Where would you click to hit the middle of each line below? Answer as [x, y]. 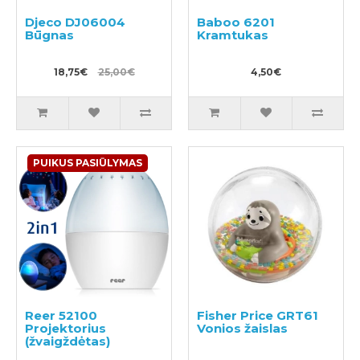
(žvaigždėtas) [67, 341]
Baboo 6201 [236, 22]
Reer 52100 [61, 315]
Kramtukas [233, 35]
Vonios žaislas [242, 328]
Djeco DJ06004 [75, 22]
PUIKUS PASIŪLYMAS [88, 163]
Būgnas [49, 35]
